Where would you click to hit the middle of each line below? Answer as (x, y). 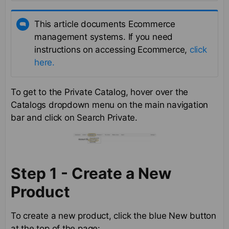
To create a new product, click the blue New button (113, 216)
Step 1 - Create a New (91, 174)
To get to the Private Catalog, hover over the (100, 92)
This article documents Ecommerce (105, 24)
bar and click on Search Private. (74, 118)
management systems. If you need (104, 37)
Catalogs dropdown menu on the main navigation (110, 105)
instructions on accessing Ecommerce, (112, 50)
